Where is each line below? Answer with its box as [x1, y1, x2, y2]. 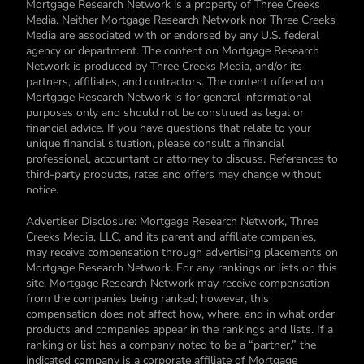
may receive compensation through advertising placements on [26, 244, 338, 260]
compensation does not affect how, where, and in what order [26, 305, 335, 322]
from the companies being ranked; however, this [26, 290, 269, 306]
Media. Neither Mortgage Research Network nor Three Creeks [26, 11, 336, 28]
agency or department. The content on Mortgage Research [26, 42, 319, 58]
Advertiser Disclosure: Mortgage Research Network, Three [26, 213, 318, 229]
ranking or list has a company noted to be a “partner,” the [26, 336, 316, 353]
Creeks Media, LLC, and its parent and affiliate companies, [26, 228, 316, 245]
